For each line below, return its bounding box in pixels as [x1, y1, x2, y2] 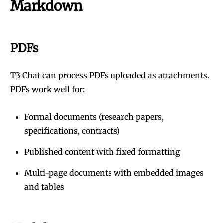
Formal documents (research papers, [24, 112, 164, 122]
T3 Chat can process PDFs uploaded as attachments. [10, 70, 209, 80]
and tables [24, 182, 64, 192]
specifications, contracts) [24, 126, 120, 136]
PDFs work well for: [10, 84, 85, 94]
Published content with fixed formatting [24, 147, 180, 157]
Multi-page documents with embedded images [24, 168, 204, 178]
